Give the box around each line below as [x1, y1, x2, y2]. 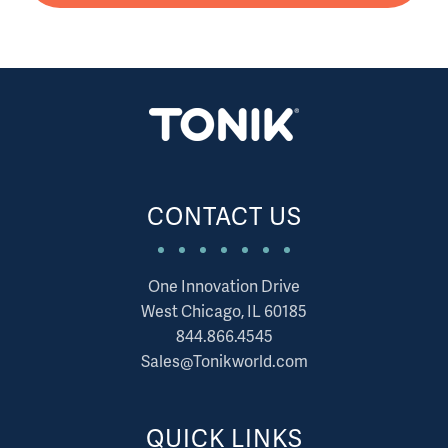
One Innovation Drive [148, 273, 300, 297]
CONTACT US [146, 199, 302, 232]
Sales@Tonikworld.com [140, 348, 308, 372]
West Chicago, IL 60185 [141, 298, 307, 322]
